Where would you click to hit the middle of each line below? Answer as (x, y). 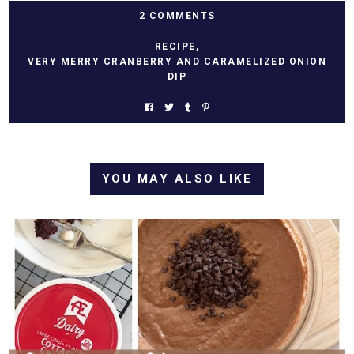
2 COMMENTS (177, 15)
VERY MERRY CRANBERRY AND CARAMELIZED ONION (177, 61)
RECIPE (175, 46)
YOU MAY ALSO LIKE (177, 178)
